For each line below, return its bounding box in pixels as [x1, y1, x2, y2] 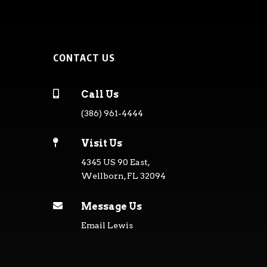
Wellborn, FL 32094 [81, 171, 166, 181]
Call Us [81, 88, 119, 100]
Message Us [81, 200, 142, 212]
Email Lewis [81, 220, 133, 230]
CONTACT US [53, 52, 116, 64]
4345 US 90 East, [81, 157, 150, 167]
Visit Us [81, 138, 123, 150]
